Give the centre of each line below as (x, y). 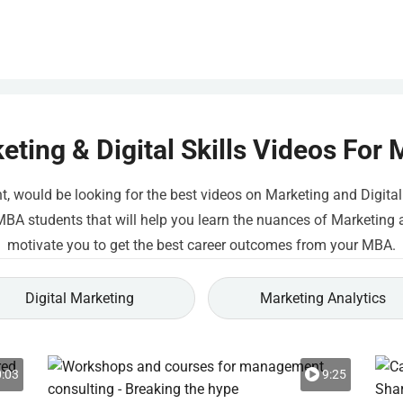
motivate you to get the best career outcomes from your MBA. (201, 245)
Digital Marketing (79, 298)
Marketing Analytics (322, 298)
